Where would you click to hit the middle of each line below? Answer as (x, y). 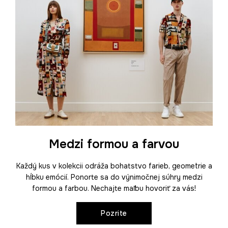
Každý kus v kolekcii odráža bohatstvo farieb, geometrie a (114, 166)
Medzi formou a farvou (114, 144)
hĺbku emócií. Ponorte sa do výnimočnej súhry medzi (114, 177)
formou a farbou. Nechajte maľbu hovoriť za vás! (114, 188)
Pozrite (114, 213)
